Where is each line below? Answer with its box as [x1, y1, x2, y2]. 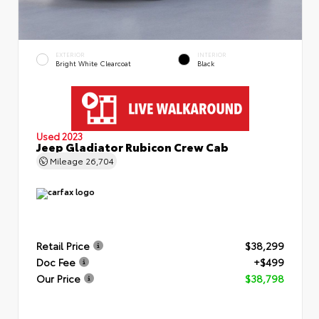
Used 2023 [36, 129, 83, 142]
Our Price [36, 271, 80, 286]
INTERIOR [197, 50, 226, 58]
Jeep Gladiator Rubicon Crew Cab [36, 137, 229, 155]
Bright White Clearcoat [56, 58, 131, 68]
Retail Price [36, 238, 90, 253]
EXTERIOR [56, 50, 85, 58]
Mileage [48, 154, 85, 167]
